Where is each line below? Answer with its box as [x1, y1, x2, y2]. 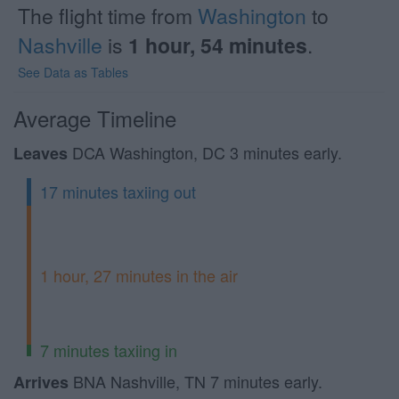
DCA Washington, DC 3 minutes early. [68, 141, 342, 164]
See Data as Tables [18, 63, 128, 81]
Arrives [13, 370, 69, 394]
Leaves [13, 142, 68, 165]
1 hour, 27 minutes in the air [40, 263, 238, 287]
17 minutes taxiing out [40, 180, 196, 203]
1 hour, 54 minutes [128, 30, 307, 60]
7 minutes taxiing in [40, 338, 177, 362]
